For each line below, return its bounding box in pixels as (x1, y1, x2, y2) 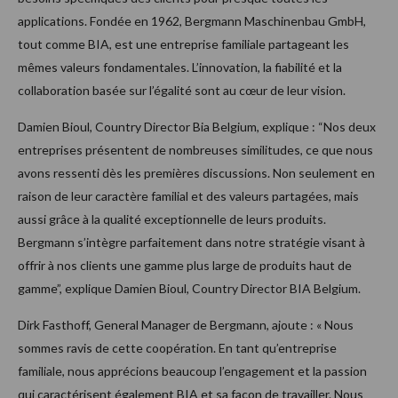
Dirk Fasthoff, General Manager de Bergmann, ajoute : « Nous (18, 317, 354, 333)
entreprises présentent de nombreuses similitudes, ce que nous (18, 142, 373, 158)
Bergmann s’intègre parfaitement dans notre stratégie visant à (18, 235, 365, 251)
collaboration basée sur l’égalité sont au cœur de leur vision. (18, 83, 346, 99)
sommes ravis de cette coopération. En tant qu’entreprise (18, 340, 337, 356)
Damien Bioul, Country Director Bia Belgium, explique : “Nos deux (18, 119, 376, 135)
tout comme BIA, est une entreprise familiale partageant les (18, 36, 349, 52)
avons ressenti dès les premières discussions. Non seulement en (18, 165, 375, 181)
